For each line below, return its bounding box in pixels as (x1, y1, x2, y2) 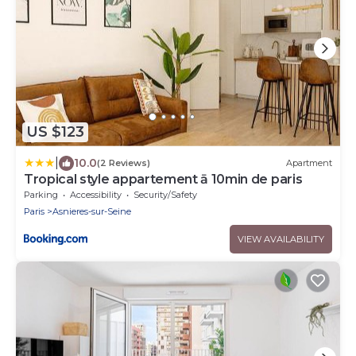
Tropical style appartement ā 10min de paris (24, 171, 303, 187)
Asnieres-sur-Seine (52, 205, 131, 217)
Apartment (286, 157, 332, 169)
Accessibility (70, 188, 122, 200)
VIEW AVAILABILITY (238, 233, 324, 245)
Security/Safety (133, 188, 197, 200)
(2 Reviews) (97, 157, 150, 169)
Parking (24, 188, 58, 200)
